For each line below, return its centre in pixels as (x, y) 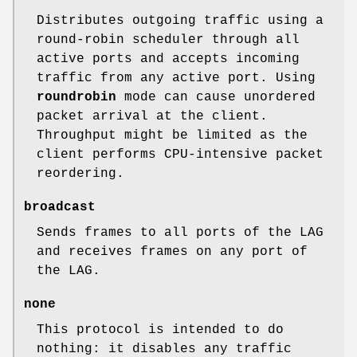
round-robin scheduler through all (168, 39)
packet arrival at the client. (152, 116)
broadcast (60, 207)
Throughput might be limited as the (172, 135)
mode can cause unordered (216, 97)
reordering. (80, 173)
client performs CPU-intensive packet (180, 154)
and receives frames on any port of (172, 251)
